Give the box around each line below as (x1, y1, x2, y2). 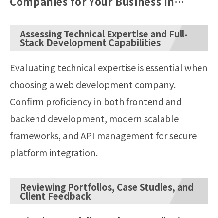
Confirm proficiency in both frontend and (10, 94, 182, 108)
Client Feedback (20, 189, 91, 202)
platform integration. (10, 145, 98, 159)
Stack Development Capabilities (20, 36, 161, 49)
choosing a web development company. (10, 77, 176, 91)
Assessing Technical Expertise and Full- (20, 27, 188, 40)
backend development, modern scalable (10, 111, 179, 125)
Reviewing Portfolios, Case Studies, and (20, 180, 194, 193)
